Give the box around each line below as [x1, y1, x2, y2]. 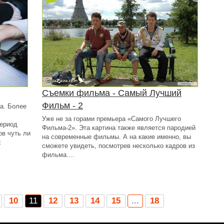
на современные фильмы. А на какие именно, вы [42, 133, 191, 140]
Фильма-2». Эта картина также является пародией [42, 124, 195, 131]
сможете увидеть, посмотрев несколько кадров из [42, 142, 195, 149]
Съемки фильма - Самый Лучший [42, 88, 181, 98]
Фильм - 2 [42, 100, 83, 110]
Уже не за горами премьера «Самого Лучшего [42, 115, 181, 122]
